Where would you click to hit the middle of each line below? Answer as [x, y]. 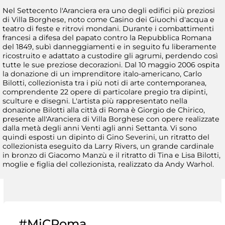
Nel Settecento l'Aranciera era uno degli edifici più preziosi [109, 10]
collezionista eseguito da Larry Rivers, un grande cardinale [108, 146]
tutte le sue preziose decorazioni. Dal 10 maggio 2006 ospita [111, 65]
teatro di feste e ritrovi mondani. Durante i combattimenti [108, 28]
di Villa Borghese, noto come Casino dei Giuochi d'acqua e [108, 19]
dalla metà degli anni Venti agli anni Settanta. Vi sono [100, 128]
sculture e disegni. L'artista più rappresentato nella [95, 101]
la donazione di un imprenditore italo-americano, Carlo [102, 74]
